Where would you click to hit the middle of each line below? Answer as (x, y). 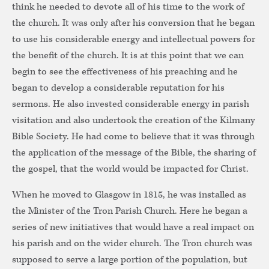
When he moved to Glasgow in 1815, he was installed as (129, 195)
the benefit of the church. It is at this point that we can (128, 56)
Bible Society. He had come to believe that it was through (133, 137)
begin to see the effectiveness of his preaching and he (125, 72)
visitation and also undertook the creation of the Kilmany (134, 121)
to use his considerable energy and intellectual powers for (134, 40)
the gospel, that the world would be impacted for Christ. (131, 169)
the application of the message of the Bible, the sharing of (134, 153)
